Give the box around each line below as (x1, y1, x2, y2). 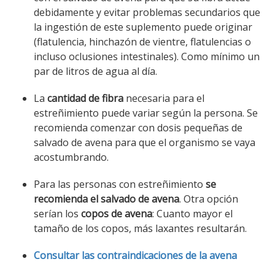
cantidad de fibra (47, 91, 123, 105)
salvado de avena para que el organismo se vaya (34, 136, 255, 149)
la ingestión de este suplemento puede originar (34, 20, 252, 34)
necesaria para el (123, 91, 204, 105)
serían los (34, 207, 81, 220)
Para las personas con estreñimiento (34, 177, 206, 191)
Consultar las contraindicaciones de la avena (34, 249, 237, 262)
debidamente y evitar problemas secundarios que (34, 6, 260, 19)
